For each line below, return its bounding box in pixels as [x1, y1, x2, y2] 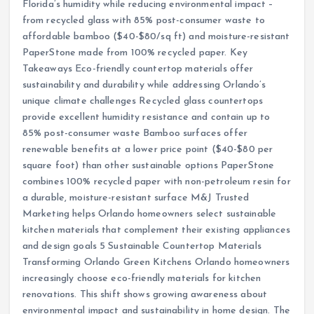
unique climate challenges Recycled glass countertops [22, 96, 263, 107]
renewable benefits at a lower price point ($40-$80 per [22, 144, 273, 156]
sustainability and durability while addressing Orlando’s [22, 80, 266, 91]
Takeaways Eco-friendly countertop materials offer [22, 64, 254, 75]
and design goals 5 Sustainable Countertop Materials [22, 241, 261, 252]
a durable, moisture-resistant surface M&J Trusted [22, 193, 250, 204]
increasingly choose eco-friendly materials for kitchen [22, 273, 261, 285]
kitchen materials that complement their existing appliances [22, 225, 290, 236]
